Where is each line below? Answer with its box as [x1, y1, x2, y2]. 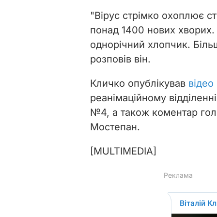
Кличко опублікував [90, 77, 188, 89]
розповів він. [90, 53, 151, 65]
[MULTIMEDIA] [90, 145, 156, 157]
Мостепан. [90, 121, 140, 133]
